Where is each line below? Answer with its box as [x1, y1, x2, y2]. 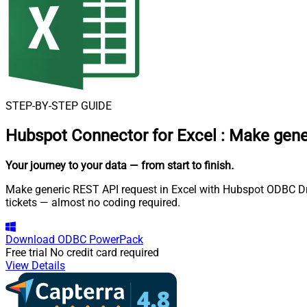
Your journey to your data [5, 158, 127, 172]
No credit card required [50, 245, 159, 259]
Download [5, 232, 55, 246]
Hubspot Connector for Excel [5, 125, 217, 145]
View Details [5, 258, 65, 272]
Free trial [5, 245, 47, 259]
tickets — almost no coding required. [5, 195, 180, 209]
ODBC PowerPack [58, 232, 143, 246]
